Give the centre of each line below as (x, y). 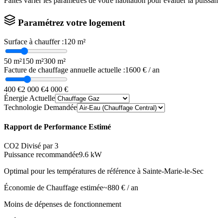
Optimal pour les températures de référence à (73, 171)
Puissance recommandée (41, 155)
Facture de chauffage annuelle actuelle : (64, 70)
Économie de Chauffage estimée (54, 188)
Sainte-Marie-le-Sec (173, 171)
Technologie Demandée (40, 107)
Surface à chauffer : (34, 41)
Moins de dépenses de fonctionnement (63, 204)
